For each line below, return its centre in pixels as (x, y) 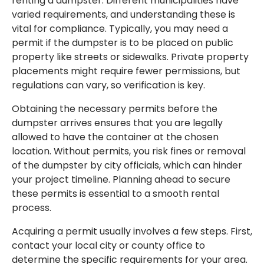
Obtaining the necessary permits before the (115, 109)
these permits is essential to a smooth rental (115, 194)
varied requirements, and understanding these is (123, 15)
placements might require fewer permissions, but (126, 71)
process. (32, 208)
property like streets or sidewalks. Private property (130, 57)
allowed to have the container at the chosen (115, 137)
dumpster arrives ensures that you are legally (117, 123)
